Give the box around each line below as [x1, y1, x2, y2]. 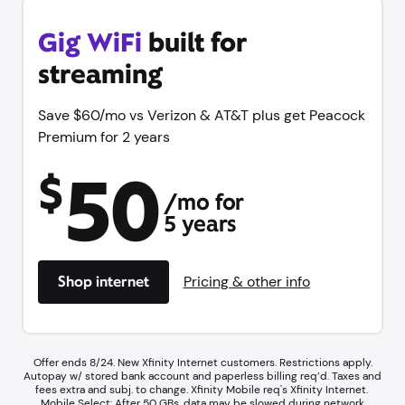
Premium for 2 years [38, 127, 170, 146]
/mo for [163, 187, 245, 216]
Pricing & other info [183, 271, 310, 291]
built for [141, 24, 248, 60]
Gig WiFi [38, 24, 142, 60]
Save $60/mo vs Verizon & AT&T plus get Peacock [38, 105, 365, 125]
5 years [163, 209, 237, 238]
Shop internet [58, 271, 149, 291]
